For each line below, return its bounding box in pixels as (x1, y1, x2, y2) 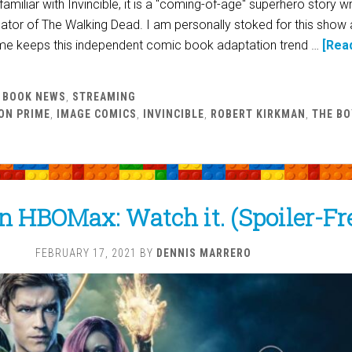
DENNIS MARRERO (156, 247, 251, 260)
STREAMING (72, 90, 136, 104)
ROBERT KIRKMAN (211, 108, 306, 121)
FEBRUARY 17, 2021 (35, 247, 137, 260)
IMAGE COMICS (57, 108, 137, 121)
